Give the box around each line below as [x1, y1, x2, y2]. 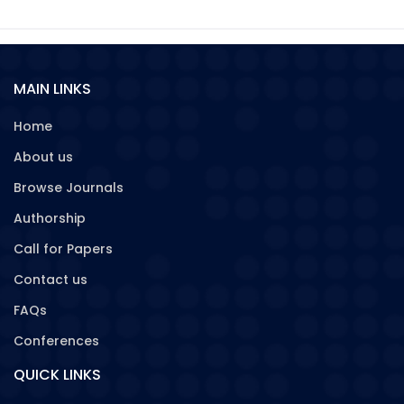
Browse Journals [14, 178, 124, 197]
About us [14, 147, 73, 166]
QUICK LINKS [14, 363, 101, 385]
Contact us [14, 270, 87, 289]
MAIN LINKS [14, 78, 91, 99]
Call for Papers [14, 239, 113, 258]
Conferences [14, 331, 99, 350]
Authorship [14, 208, 86, 227]
